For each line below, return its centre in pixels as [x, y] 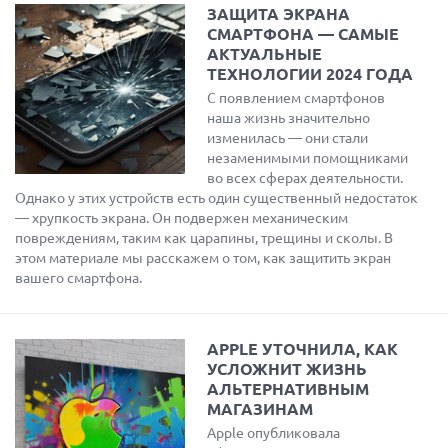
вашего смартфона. [78, 278]
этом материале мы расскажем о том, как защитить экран [203, 258]
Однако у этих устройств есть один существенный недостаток [216, 198]
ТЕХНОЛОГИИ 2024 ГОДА [310, 74]
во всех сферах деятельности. [305, 178]
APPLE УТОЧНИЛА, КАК [302, 349]
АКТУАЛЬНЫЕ [264, 54]
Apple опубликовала [273, 433]
